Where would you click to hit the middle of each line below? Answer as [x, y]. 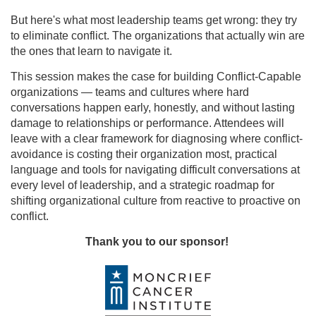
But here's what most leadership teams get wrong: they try [154, 20]
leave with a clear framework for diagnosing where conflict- [157, 138]
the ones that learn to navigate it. [91, 51]
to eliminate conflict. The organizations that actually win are [158, 35]
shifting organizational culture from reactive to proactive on [156, 200]
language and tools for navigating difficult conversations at [155, 169]
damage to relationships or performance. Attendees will [147, 123]
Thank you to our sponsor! [158, 241]
